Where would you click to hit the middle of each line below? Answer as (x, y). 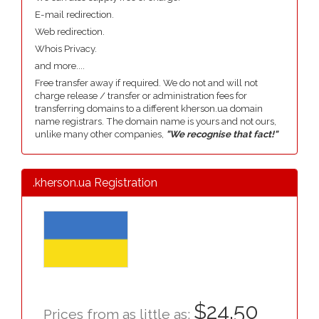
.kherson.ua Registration (95, 183)
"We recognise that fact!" (222, 134)
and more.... (60, 66)
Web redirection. (70, 32)
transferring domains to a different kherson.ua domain (149, 109)
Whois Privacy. (66, 49)
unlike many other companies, (100, 134)
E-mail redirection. (74, 15)
